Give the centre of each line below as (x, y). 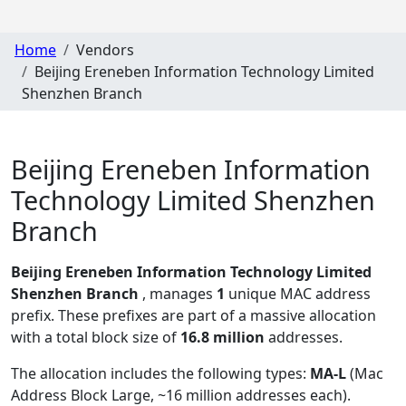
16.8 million (222, 338)
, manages (179, 294)
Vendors (105, 49)
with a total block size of (96, 338)
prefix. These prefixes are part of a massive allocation (193, 316)
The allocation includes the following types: (160, 374)
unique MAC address (298, 294)
